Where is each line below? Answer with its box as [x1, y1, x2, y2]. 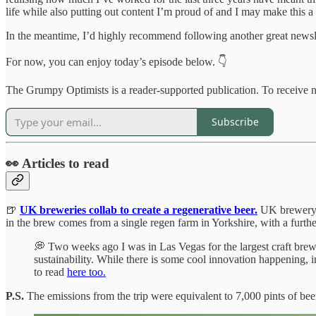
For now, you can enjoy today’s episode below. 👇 [6, 55, 227, 68]
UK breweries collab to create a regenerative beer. [20, 203, 257, 216]
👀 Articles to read [6, 156, 109, 171]
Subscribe [212, 115, 259, 129]
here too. [67, 265, 106, 278]
